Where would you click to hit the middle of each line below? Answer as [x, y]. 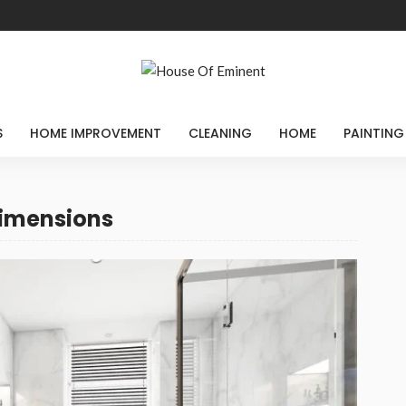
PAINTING [374, 133]
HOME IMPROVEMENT [96, 133]
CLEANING [220, 133]
